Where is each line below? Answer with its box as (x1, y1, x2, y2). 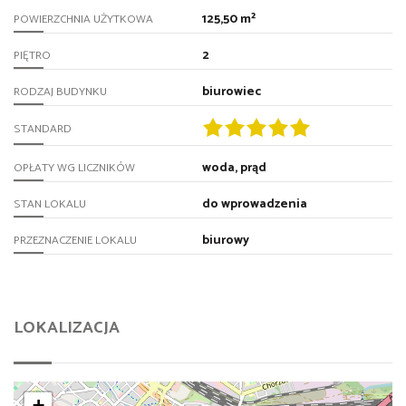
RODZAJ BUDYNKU (14, 82, 107, 101)
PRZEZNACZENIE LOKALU (14, 230, 137, 250)
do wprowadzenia (201, 193, 307, 215)
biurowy (201, 229, 249, 251)
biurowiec (201, 81, 261, 102)
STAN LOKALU (14, 194, 86, 214)
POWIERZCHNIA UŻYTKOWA (14, 9, 153, 29)
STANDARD (14, 120, 72, 140)
